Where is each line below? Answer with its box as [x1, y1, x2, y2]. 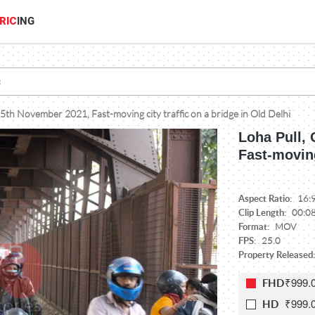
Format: [238, 220, 271, 233]
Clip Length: [238, 206, 288, 219]
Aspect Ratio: [238, 192, 294, 205]
